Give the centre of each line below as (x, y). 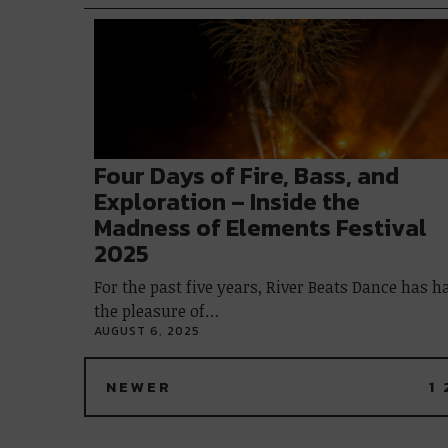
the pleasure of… (156, 311)
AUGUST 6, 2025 (147, 331)
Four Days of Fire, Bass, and (246, 175)
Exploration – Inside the (227, 201)
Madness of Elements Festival (260, 227)
